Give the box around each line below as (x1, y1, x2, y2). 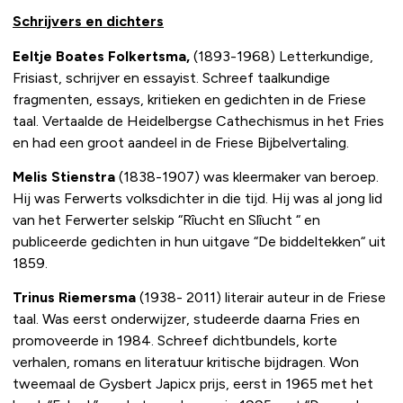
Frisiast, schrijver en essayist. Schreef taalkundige (13, 68, 330, 86)
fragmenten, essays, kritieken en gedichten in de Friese (13, 90, 366, 108)
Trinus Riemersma (13, 289, 136, 307)
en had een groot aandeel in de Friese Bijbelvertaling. (13, 133, 353, 151)
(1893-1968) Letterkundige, (190, 47, 373, 65)
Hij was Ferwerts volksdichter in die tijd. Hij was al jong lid (13, 190, 382, 207)
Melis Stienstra (13, 168, 115, 185)
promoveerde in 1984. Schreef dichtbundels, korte (13, 332, 337, 350)
